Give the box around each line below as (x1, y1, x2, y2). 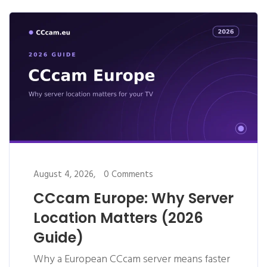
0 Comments (104, 167, 153, 182)
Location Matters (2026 (33, 207, 203, 228)
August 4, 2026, (33, 167, 95, 182)
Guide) (33, 227, 83, 247)
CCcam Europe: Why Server (33, 188, 234, 208)
